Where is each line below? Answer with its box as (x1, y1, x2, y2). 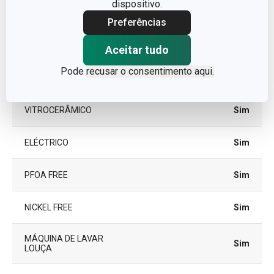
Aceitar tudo (105, 43, 169, 56)
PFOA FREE (24, 170, 68, 180)
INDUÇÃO (24, 40, 61, 50)
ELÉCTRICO (24, 138, 68, 147)
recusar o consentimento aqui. (86, 65, 214, 77)
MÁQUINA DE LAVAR (24, 234, 103, 243)
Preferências (108, 16, 166, 28)
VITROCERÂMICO (24, 105, 92, 115)
